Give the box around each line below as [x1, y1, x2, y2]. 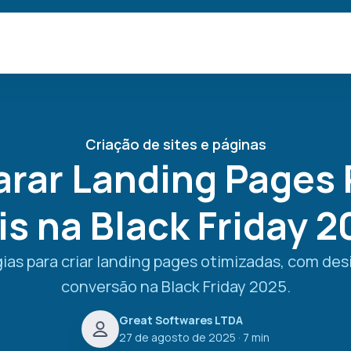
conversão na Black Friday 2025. [60, 276, 291, 297]
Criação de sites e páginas [85, 135, 266, 154]
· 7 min [236, 330, 270, 345]
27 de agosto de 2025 [119, 330, 236, 345]
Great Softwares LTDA [119, 313, 243, 327]
